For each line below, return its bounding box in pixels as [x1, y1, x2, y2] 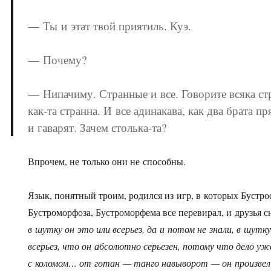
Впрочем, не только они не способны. [28, 155, 186, 168]
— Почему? [28, 52, 87, 68]
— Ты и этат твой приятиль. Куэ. [28, 18, 192, 34]
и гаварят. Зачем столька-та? [28, 120, 167, 135]
